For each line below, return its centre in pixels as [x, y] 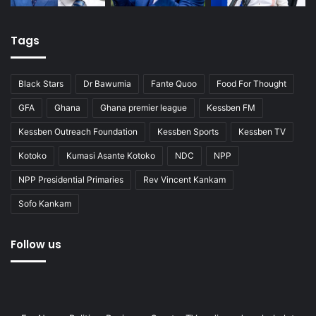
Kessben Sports [188, 132]
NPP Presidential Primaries [71, 180]
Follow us [36, 245]
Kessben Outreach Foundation [78, 132]
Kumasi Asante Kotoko [111, 156]
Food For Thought [251, 84]
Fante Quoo [174, 84]
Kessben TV [262, 132]
